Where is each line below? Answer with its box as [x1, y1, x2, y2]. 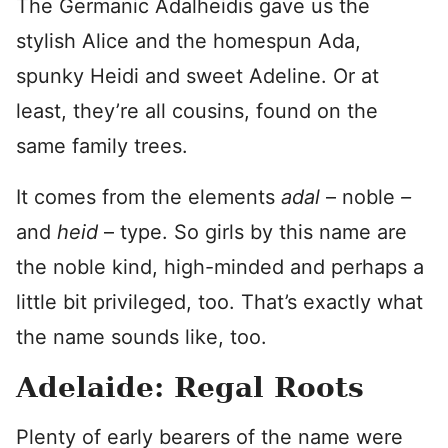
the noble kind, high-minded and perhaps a [16, 255, 424, 279]
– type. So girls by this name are [104, 220, 407, 244]
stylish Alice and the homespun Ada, [16, 29, 361, 53]
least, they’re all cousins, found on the [16, 99, 378, 123]
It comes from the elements [16, 185, 281, 209]
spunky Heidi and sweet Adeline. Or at [16, 64, 379, 88]
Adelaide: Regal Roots [16, 371, 364, 404]
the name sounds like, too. [16, 325, 267, 349]
